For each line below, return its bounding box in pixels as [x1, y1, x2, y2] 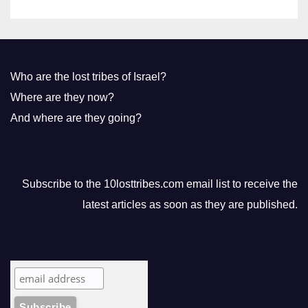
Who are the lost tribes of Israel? [10, 71, 166, 82]
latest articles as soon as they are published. [82, 199, 298, 210]
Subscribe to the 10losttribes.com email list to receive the [22, 178, 298, 190]
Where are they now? [10, 91, 114, 103]
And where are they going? [10, 112, 142, 124]
